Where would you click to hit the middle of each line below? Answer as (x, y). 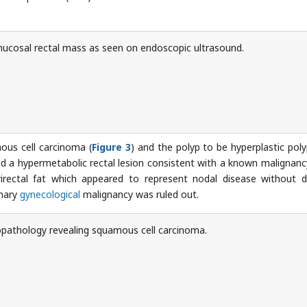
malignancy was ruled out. (139, 194)
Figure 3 (111, 147)
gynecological (50, 194)
